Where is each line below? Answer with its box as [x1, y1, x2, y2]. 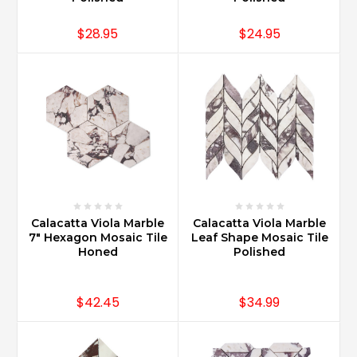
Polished [233, 244, 285, 259]
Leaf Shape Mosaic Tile [190, 229, 328, 245]
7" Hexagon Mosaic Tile [28, 229, 167, 245]
